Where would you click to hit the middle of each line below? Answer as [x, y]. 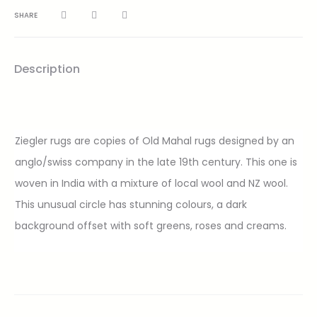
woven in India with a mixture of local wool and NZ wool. [151, 183]
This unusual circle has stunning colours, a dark [131, 204]
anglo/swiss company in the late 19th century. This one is [156, 162]
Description [47, 69]
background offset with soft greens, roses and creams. [151, 226]
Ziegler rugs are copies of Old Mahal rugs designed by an [155, 141]
